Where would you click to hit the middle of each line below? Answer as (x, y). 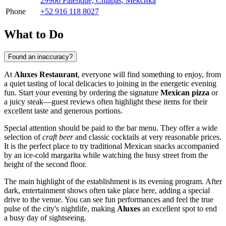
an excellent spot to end (179, 208)
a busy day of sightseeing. (45, 217)
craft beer (58, 137)
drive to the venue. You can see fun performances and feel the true (109, 199)
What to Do (34, 34)
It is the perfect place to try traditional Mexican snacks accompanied (111, 146)
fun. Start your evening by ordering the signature (82, 92)
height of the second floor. (45, 164)
